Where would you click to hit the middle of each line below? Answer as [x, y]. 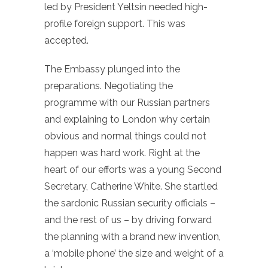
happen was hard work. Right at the [122, 153]
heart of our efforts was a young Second [133, 169]
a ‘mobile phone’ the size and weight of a [134, 253]
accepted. [66, 40]
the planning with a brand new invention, [133, 236]
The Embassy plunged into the [112, 69]
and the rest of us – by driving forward [128, 220]
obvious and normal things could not [125, 136]
